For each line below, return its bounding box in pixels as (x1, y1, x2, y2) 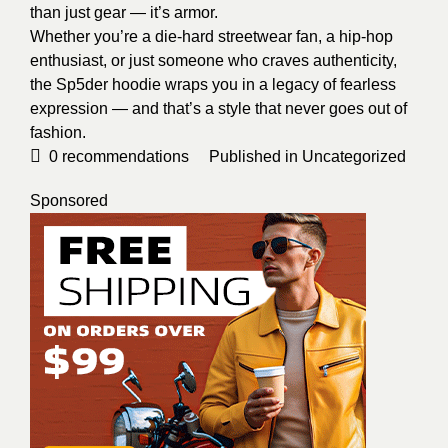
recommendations (58, 148, 189, 166)
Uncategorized (302, 148, 406, 166)
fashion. (30, 124, 86, 142)
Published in (209, 148, 302, 166)
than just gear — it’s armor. (30, 4, 218, 22)
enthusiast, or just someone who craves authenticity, (30, 52, 397, 70)
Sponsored (30, 192, 108, 210)
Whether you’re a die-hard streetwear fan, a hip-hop (30, 28, 393, 46)
